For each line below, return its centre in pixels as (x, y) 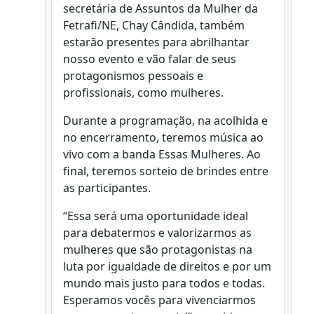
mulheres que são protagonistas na (158, 250)
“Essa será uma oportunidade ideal (156, 216)
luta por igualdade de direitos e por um (167, 266)
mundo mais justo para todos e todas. (164, 283)
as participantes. (107, 188)
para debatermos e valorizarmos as (157, 233)
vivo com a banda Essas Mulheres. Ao (162, 154)
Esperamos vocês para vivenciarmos (159, 300)
